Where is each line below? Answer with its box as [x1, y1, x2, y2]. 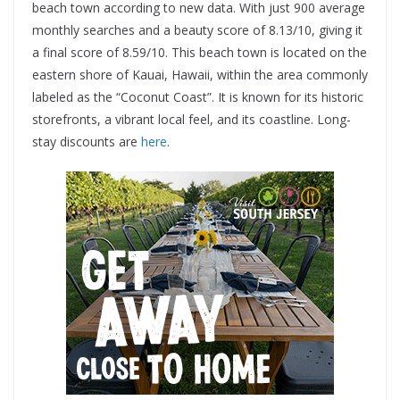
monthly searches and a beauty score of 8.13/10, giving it [32, 21, 362, 38]
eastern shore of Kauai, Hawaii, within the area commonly [32, 65, 368, 83]
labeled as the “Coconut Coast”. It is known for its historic [32, 87, 363, 105]
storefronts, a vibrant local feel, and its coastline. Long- [32, 110, 351, 128]
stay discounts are [32, 132, 141, 150]
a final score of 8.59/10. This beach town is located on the [32, 43, 367, 61]
